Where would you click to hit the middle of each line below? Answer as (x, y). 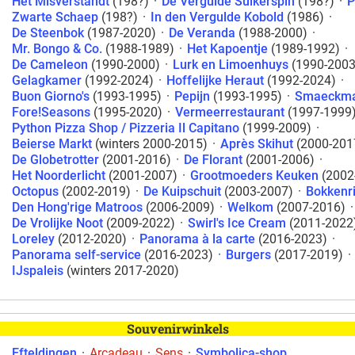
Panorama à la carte (197, 239)
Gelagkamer (47, 80)
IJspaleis (38, 271)
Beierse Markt (52, 144)
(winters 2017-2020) (121, 271)
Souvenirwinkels (177, 328)
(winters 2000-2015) (150, 144)
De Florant (213, 160)
